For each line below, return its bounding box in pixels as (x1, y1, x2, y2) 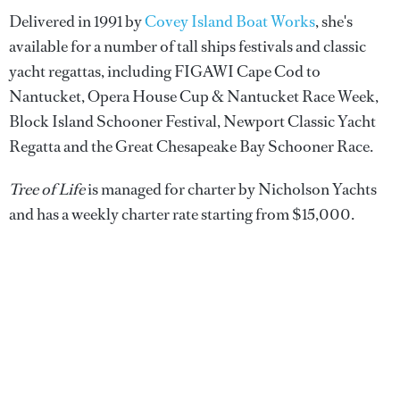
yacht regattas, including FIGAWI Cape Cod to (9, 61, 321, 82)
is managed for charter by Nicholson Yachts (85, 179, 377, 200)
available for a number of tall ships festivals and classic (9, 36, 366, 57)
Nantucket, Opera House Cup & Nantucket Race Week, (9, 86, 379, 107)
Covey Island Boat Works (145, 11, 315, 32)
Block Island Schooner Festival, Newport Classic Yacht (9, 111, 376, 132)
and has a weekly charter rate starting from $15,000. (9, 204, 354, 225)
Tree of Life (9, 179, 85, 200)
